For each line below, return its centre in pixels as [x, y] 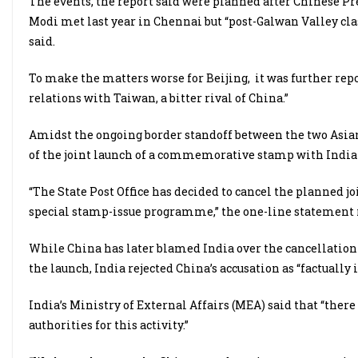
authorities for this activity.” [109, 325]
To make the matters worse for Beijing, [139, 78]
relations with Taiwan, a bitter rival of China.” [159, 98]
